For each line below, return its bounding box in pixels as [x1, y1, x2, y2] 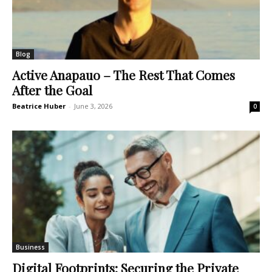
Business [16, 243, 45, 252]
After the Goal [12, 81, 92, 98]
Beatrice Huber [12, 101, 66, 110]
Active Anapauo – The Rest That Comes [12, 66, 235, 83]
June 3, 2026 [74, 101, 112, 110]
